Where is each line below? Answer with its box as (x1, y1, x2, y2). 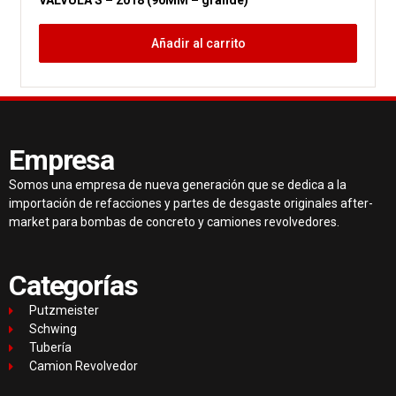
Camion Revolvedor (28, 359, 138, 374)
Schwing (28, 322, 77, 337)
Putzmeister (28, 303, 99, 318)
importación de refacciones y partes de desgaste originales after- (9, 195, 373, 210)
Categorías (9, 269, 138, 303)
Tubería (28, 340, 72, 355)
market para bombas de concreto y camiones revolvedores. (9, 214, 339, 229)
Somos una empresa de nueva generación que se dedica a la (9, 177, 346, 192)
